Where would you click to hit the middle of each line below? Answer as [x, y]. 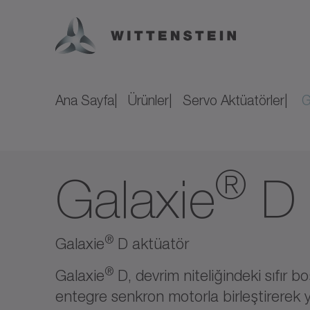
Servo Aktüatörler [234, 100]
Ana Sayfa [85, 100]
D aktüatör [151, 244]
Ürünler [148, 100]
